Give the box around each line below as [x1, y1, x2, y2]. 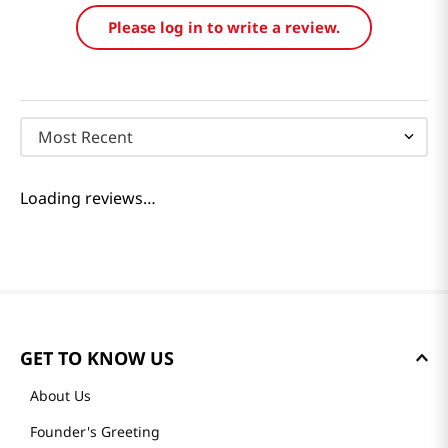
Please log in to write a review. [108, 16, 340, 37]
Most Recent [38, 125, 133, 148]
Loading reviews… [20, 186, 156, 209]
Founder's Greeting [30, 422, 160, 441]
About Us [30, 386, 91, 405]
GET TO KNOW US [20, 346, 174, 370]
